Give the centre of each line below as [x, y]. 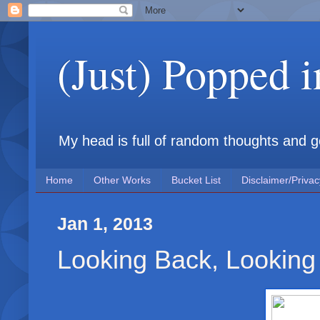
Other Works [122, 180]
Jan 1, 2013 [105, 224]
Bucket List [196, 180]
